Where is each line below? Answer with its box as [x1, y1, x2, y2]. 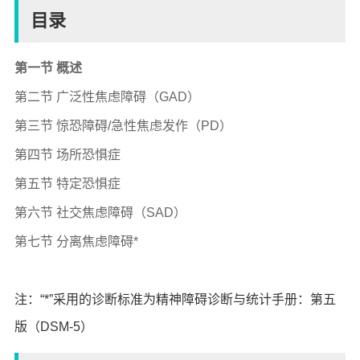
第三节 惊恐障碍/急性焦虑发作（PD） [14, 119, 232, 133]
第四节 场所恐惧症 [14, 148, 121, 162]
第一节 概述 [14, 61, 82, 75]
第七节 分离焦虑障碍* [14, 235, 138, 248]
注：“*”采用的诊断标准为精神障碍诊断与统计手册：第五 [14, 292, 336, 306]
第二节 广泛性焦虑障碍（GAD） [14, 90, 200, 104]
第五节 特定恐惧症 [14, 177, 121, 190]
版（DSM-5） [14, 320, 93, 333]
